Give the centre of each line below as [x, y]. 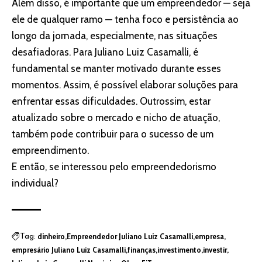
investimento [179, 250]
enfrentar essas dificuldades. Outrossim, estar [111, 101]
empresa [209, 237]
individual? [35, 183]
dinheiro [51, 237]
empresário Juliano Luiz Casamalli [69, 250]
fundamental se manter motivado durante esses [116, 69]
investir [215, 250]
